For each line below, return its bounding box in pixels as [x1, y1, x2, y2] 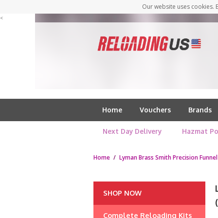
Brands [188, 106, 212, 114]
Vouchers [140, 106, 171, 114]
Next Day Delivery [103, 127, 162, 135]
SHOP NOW [103, 189, 142, 197]
